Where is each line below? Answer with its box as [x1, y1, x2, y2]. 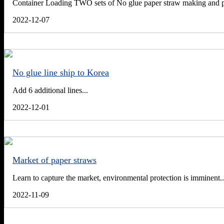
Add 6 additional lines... [12, 86, 88, 95]
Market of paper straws [12, 155, 96, 165]
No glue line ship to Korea [12, 67, 109, 78]
